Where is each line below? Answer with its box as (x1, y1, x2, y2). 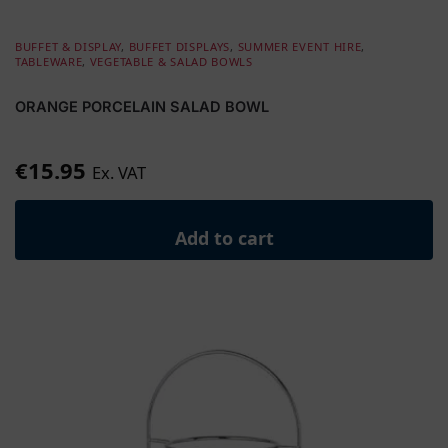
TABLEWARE (15, 53, 83, 69)
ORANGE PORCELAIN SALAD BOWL (15, 98, 269, 116)
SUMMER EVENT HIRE (237, 38, 362, 54)
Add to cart (174, 226, 274, 250)
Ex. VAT (92, 160, 146, 184)
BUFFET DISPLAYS (128, 38, 231, 54)
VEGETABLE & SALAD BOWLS (89, 53, 253, 69)
